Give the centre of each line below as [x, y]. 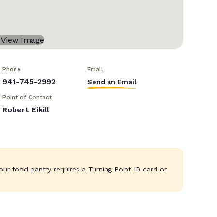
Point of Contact [27, 98]
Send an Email [112, 82]
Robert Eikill [26, 110]
